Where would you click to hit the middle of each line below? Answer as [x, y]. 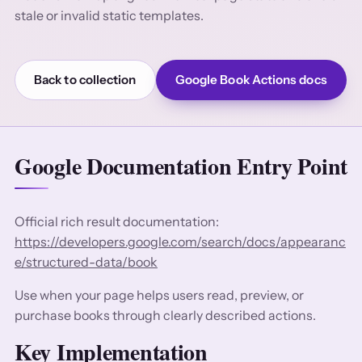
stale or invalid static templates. [109, 16]
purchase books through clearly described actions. [165, 315]
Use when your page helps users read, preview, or [159, 295]
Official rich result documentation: [116, 221]
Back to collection [85, 79]
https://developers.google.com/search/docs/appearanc [180, 241]
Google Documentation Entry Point [181, 166]
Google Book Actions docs [251, 79]
